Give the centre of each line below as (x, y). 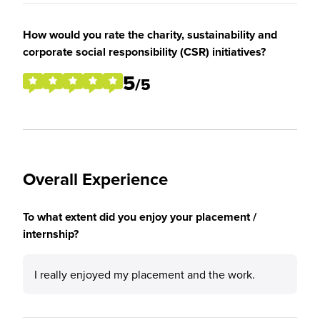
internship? (51, 234)
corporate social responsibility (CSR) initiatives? (144, 52)
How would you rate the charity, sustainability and (150, 35)
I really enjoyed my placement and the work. (145, 274)
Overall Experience (95, 179)
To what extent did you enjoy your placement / (140, 217)
